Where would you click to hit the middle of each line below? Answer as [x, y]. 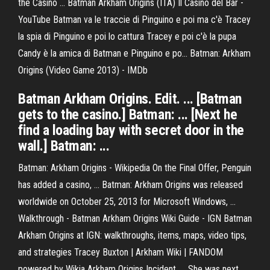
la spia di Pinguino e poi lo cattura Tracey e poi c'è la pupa [127, 36]
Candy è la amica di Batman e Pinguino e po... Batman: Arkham [134, 53]
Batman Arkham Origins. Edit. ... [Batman [130, 99]
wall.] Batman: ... [64, 146]
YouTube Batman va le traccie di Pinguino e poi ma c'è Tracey [134, 20]
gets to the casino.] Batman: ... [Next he [128, 115]
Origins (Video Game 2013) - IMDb [83, 70]
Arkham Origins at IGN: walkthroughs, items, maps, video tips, [132, 235]
